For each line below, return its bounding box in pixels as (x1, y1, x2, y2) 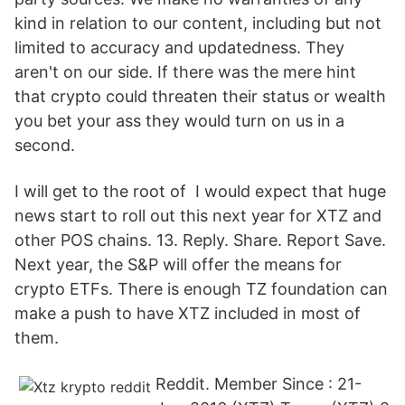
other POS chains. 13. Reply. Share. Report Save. (14, 231, 386, 250)
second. (14, 136, 75, 155)
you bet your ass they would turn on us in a (14, 111, 344, 130)
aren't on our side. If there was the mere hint (14, 62, 356, 81)
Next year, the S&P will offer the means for (14, 255, 342, 274)
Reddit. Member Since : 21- (155, 374, 362, 393)
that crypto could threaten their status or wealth (14, 87, 386, 106)
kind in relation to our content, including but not (14, 14, 381, 33)
